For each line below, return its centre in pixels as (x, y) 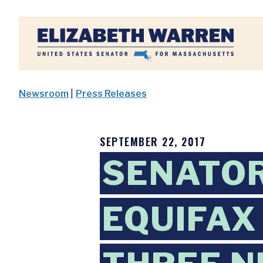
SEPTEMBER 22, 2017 (153, 141)
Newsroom (44, 94)
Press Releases (112, 94)
